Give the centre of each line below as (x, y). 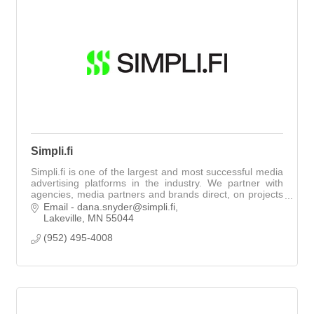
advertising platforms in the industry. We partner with (157, 183)
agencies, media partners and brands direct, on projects (157, 194)
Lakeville (62, 218)
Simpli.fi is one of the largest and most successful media (157, 171)
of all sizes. (55, 205)
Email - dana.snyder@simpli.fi (109, 207)
